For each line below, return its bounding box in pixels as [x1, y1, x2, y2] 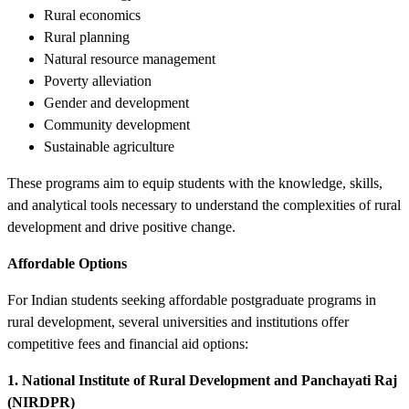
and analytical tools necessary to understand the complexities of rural [7, 196, 401, 213]
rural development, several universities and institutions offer [7, 313, 349, 330]
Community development [44, 116, 190, 132]
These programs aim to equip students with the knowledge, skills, [7, 174, 383, 191]
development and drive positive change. [7, 218, 236, 235]
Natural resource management [44, 50, 215, 67]
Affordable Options [7, 255, 127, 271]
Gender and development [44, 94, 189, 110]
